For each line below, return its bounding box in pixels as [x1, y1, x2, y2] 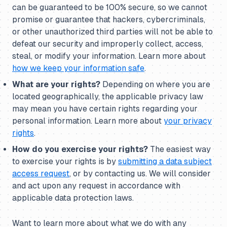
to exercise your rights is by [12, 157, 118, 166]
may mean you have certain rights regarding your [12, 104, 198, 113]
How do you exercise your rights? [12, 144, 148, 154]
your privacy [164, 116, 212, 126]
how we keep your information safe [12, 63, 144, 73]
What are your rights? [12, 80, 100, 89]
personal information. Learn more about [12, 116, 164, 126]
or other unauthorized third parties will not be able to [12, 27, 213, 36]
